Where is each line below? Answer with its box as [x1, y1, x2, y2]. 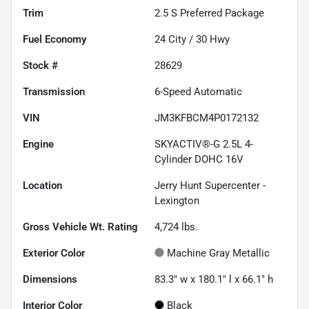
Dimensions [23, 272, 77, 286]
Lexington [154, 194, 199, 207]
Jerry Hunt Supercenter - [154, 179, 266, 192]
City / [166, 32, 196, 46]
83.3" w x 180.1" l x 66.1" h [154, 272, 273, 286]
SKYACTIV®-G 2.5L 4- [154, 137, 253, 150]
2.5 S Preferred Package [154, 6, 264, 19]
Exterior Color [23, 246, 85, 259]
